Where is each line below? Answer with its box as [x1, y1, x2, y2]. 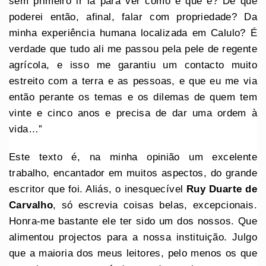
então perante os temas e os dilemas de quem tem [9, 91, 257, 103]
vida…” [9, 123, 46, 135]
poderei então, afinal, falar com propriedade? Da [9, 11, 257, 23]
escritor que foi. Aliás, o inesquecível [9, 183, 187, 195]
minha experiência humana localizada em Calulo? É [9, 27, 257, 39]
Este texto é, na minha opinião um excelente [9, 151, 257, 163]
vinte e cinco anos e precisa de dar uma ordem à [9, 107, 257, 119]
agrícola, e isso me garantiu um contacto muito [9, 59, 257, 71]
